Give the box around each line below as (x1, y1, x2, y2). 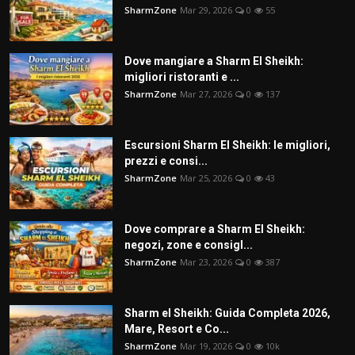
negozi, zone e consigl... (124, 238, 253, 251)
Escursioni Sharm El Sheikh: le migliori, (124, 138, 330, 151)
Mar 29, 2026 (180, 3, 232, 16)
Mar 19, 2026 (180, 339, 232, 352)
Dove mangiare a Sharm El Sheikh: (124, 54, 303, 67)
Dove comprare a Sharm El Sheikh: (124, 222, 305, 235)
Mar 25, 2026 (180, 171, 232, 184)
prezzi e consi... (124, 154, 208, 167)
